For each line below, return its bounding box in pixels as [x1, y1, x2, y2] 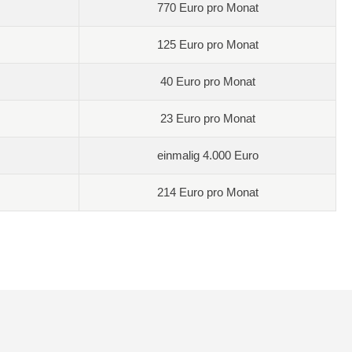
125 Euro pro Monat [156, 37, 258, 51]
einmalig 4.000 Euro [156, 148, 258, 162]
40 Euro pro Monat [159, 74, 255, 88]
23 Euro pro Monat [159, 111, 255, 125]
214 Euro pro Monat [156, 185, 258, 199]
